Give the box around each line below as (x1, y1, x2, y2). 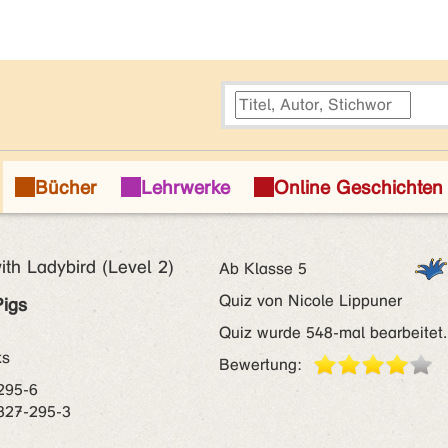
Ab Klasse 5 (219, 259, 307, 278)
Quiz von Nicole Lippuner (219, 291, 402, 310)
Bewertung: (219, 355, 302, 374)
